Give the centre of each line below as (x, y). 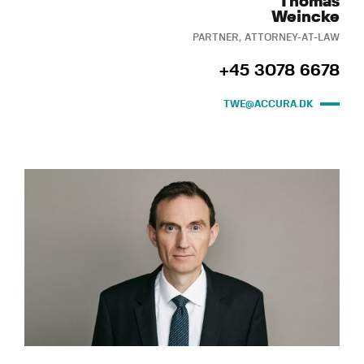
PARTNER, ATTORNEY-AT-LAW (266, 37)
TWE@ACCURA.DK (269, 104)
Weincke (305, 17)
